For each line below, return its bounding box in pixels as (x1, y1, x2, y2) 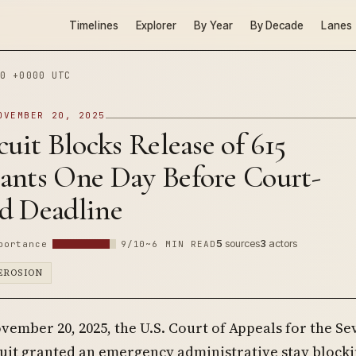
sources (222, 237, 261, 250)
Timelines (69, 18, 118, 32)
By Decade (250, 18, 304, 32)
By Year (194, 18, 233, 32)
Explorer (135, 18, 177, 32)
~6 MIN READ (145, 238, 217, 250)
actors (266, 237, 298, 250)
